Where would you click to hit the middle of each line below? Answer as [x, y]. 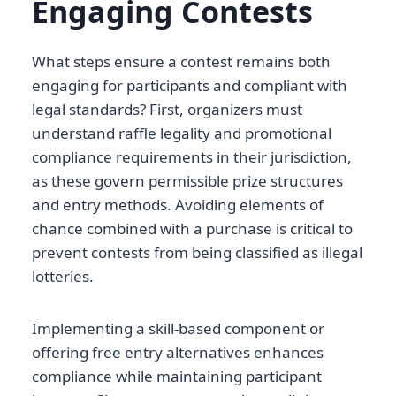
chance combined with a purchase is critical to [192, 229]
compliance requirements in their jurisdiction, [192, 157]
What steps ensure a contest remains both [181, 62]
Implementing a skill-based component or [178, 329]
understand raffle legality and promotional [182, 133]
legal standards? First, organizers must [167, 110]
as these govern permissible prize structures [187, 181]
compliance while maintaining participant [177, 377]
